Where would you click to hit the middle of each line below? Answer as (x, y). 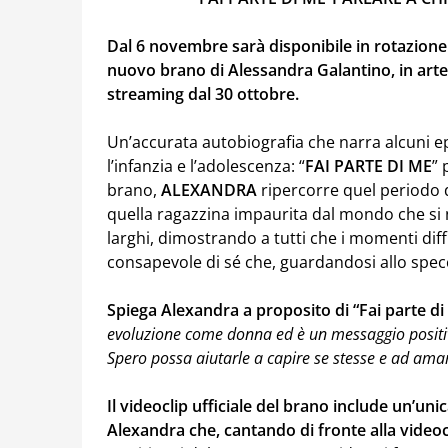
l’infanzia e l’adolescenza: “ (206, 166)
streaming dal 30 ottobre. (203, 94)
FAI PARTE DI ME (368, 166)
